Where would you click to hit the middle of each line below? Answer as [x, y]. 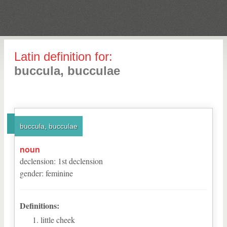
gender [31, 173]
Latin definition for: [63, 56]
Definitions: [40, 205]
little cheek [58, 220]
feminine [59, 173]
